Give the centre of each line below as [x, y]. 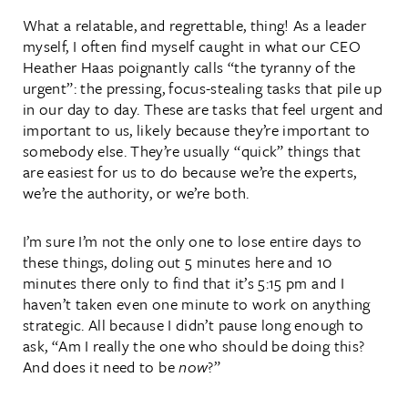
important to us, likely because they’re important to [197, 129]
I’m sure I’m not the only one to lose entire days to [193, 240]
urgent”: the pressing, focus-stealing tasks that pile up [203, 87]
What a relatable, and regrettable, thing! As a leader [195, 25]
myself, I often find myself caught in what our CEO [192, 46]
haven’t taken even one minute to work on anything [197, 303]
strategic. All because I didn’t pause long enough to [194, 324]
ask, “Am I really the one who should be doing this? [194, 345]
